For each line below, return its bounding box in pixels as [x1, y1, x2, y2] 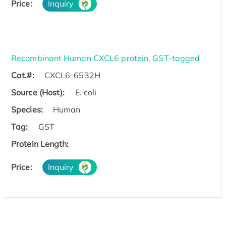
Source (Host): [11, 87, 65, 97]
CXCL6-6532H [44, 70, 100, 80]
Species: [11, 104, 43, 115]
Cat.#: [11, 70, 34, 80]
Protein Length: [11, 138, 69, 149]
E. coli [75, 87, 97, 97]
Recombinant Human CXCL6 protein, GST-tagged [11, 52, 200, 63]
